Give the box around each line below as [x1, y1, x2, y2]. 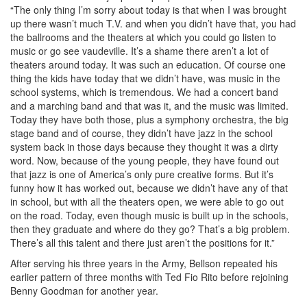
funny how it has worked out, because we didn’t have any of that [10, 180, 288, 195]
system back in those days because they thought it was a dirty [10, 139, 278, 153]
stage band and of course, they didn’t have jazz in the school [10, 125, 273, 140]
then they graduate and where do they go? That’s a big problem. [10, 221, 290, 236]
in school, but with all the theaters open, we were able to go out [10, 194, 284, 208]
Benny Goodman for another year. [10, 283, 158, 297]
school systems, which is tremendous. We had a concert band [10, 84, 278, 99]
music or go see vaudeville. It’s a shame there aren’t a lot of [10, 43, 269, 58]
